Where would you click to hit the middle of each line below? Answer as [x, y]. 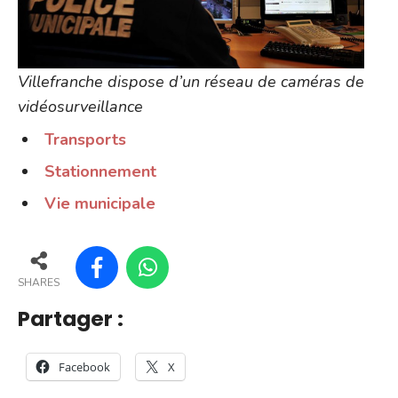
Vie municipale [100, 203]
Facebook [84, 366]
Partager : [71, 318]
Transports [85, 139]
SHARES [39, 283]
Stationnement [100, 171]
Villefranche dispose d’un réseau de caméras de [191, 81]
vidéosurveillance [80, 106]
